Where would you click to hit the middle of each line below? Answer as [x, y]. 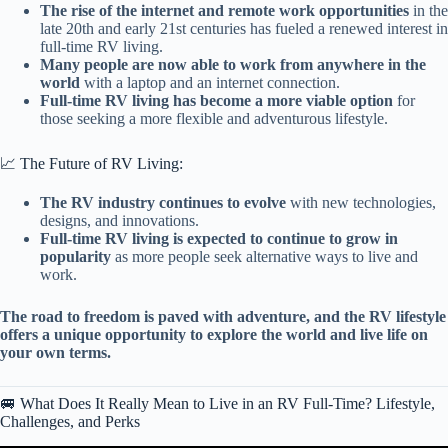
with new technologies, [361, 202]
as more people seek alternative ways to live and [264, 256]
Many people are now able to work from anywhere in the [233, 65]
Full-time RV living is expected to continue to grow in [219, 238]
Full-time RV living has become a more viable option [216, 101]
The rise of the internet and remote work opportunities [224, 11]
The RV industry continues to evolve [163, 202]
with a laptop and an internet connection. [210, 83]
